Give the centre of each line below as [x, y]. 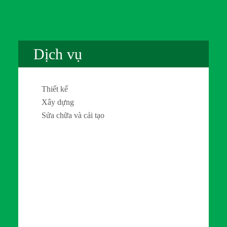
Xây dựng [58, 102]
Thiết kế [54, 89]
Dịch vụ [58, 54]
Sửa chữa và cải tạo [73, 115]
